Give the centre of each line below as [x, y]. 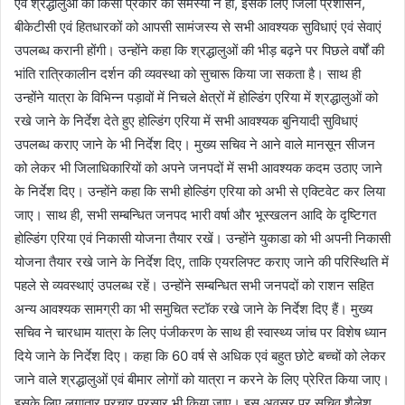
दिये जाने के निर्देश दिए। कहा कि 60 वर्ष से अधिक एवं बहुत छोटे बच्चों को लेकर [200, 355]
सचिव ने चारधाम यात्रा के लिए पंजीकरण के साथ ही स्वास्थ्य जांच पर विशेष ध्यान [201, 332]
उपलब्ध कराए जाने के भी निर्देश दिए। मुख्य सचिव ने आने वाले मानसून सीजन [195, 144]
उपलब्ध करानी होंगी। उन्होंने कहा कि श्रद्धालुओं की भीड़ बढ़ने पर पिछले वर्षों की [199, 50]
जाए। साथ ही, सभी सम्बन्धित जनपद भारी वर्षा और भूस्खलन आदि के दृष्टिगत [195, 214]
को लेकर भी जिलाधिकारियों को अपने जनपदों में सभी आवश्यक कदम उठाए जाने [198, 167]
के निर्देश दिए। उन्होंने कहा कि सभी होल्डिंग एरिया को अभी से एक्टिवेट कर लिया [200, 191]
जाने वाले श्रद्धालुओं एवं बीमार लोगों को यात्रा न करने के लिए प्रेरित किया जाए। [202, 379]
